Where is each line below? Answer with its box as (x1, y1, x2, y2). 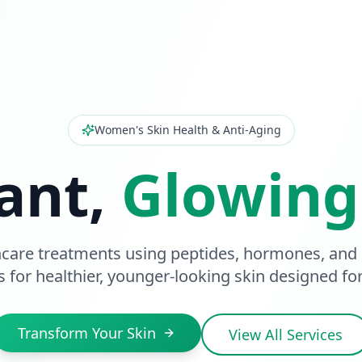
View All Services (229, 325, 343, 344)
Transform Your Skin (18, 323, 156, 343)
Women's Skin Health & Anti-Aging (94, 122, 281, 137)
